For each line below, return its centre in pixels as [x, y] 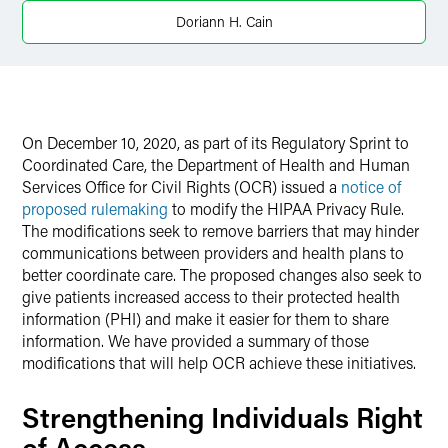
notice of [371, 186]
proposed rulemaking [95, 208]
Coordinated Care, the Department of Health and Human [216, 164]
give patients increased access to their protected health [211, 296]
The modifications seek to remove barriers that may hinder [220, 230]
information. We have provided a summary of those [195, 340]
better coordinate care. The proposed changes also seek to [222, 274]
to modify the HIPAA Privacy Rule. [286, 208]
